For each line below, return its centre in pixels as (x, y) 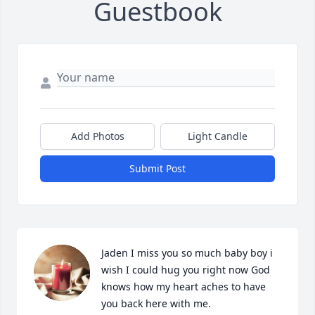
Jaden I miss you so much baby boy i (187, 253)
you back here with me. (156, 304)
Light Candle (218, 136)
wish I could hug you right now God (186, 270)
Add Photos (97, 136)
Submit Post (157, 169)
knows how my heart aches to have (184, 287)
